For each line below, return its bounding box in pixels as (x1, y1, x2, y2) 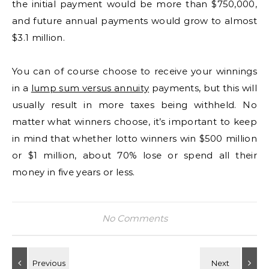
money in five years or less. (12, 166, 135, 178)
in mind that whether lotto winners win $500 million (12, 133, 257, 144)
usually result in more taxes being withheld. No (12, 99, 257, 110)
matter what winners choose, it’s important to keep (12, 116, 257, 127)
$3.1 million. (12, 32, 65, 43)
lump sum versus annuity (31, 82, 150, 94)
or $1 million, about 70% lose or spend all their (12, 150, 257, 161)
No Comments (101, 213, 168, 224)
